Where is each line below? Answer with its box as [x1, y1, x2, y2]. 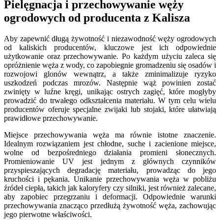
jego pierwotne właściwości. [4, 210, 92, 219]
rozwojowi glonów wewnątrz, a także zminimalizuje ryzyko [4, 70, 216, 79]
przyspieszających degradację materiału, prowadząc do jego [4, 166, 216, 175]
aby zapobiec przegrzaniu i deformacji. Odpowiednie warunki [4, 192, 216, 201]
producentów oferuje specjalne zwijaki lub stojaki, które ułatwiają [4, 105, 216, 114]
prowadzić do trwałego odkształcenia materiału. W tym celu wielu [4, 96, 216, 105]
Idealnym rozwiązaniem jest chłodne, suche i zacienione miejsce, [4, 139, 216, 148]
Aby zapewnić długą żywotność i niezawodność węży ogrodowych [4, 34, 216, 43]
